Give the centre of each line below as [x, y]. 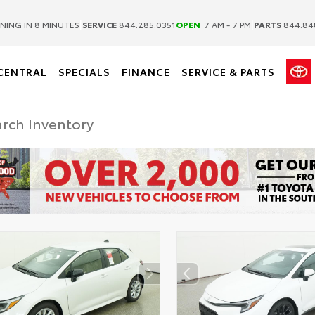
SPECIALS [84, 72]
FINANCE [146, 72]
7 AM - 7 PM [226, 24]
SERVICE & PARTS [228, 72]
